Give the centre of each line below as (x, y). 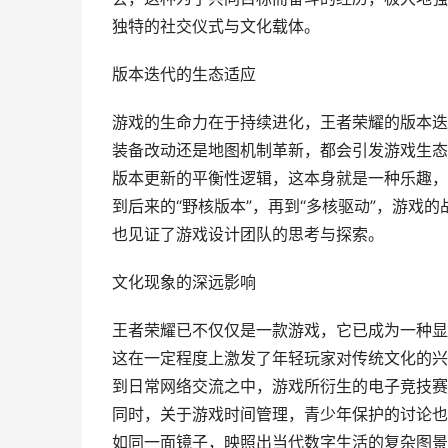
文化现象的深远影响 (184, 282)
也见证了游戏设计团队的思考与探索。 (248, 234)
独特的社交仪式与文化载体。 (216, 26)
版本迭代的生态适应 (184, 74)
